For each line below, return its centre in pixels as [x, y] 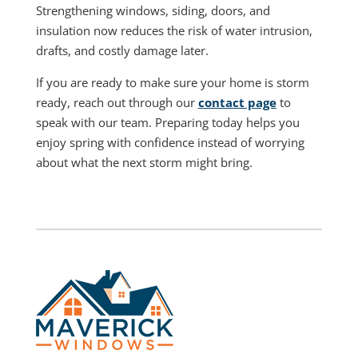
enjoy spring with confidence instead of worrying [170, 142]
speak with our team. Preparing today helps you [167, 122]
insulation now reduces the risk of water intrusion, [174, 30]
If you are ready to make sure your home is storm [172, 82]
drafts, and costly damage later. [122, 50]
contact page [237, 102]
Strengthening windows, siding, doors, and [153, 10]
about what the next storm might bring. [144, 162]
